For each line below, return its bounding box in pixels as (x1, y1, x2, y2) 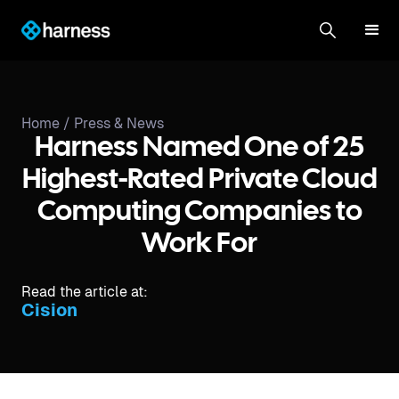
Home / (21, 115, 74, 132)
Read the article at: (21, 283, 148, 300)
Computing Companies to (37, 199, 362, 225)
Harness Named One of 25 (35, 135, 364, 161)
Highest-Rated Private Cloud (21, 167, 378, 193)
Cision (21, 300, 77, 320)
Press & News (74, 115, 164, 132)
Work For (142, 232, 257, 257)
